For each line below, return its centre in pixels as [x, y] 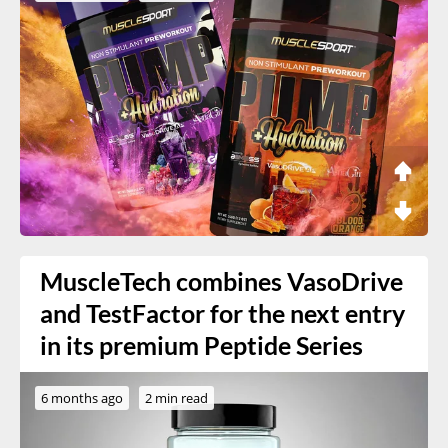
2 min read [176, 397]
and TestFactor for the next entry [222, 313]
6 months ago [82, 397]
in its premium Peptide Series [201, 345]
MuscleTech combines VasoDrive [221, 281]
